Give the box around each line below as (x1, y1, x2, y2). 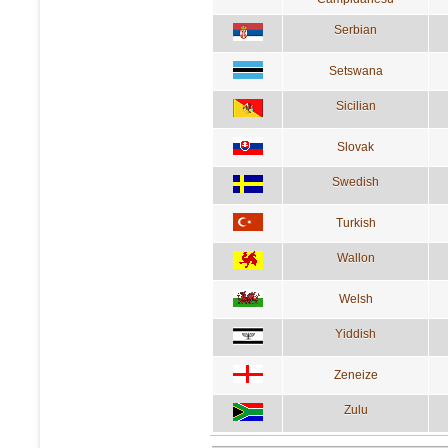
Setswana (328, 63, 383, 78)
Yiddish (335, 326, 376, 341)
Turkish (335, 215, 376, 230)
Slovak (337, 139, 374, 154)
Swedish (332, 174, 379, 189)
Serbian (334, 22, 377, 37)
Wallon (336, 250, 375, 265)
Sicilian (335, 98, 376, 113)
